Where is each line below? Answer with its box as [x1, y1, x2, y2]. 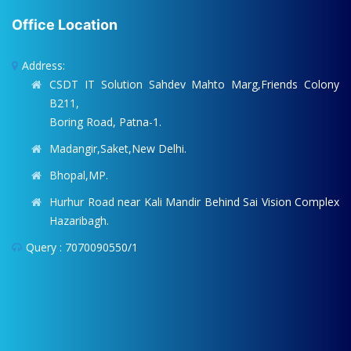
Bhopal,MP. [49, 168, 108, 183]
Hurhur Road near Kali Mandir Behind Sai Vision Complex [49, 194, 339, 210]
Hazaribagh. [49, 213, 109, 229]
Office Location [12, 16, 118, 34]
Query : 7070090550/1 [26, 240, 138, 255]
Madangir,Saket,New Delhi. [49, 141, 186, 157]
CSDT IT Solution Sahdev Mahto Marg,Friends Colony [49, 77, 339, 92]
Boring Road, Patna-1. [49, 114, 161, 130]
